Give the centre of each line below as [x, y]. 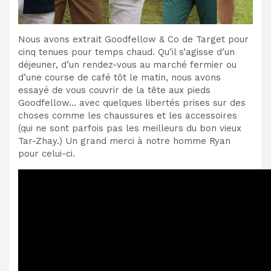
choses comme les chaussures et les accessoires [128, 115]
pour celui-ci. [47, 153]
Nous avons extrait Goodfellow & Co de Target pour [133, 39]
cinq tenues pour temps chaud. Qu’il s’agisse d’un [126, 52]
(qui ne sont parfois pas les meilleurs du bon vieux [130, 128]
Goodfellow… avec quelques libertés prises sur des [132, 103]
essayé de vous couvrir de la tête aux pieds [114, 90]
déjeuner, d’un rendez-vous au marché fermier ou [127, 64]
